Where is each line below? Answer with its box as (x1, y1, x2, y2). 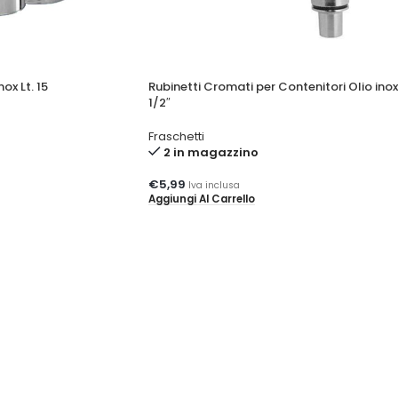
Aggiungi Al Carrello (147, 191, 255, 206)
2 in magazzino (163, 143, 259, 161)
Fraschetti (147, 127, 204, 145)
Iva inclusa (187, 178, 240, 192)
